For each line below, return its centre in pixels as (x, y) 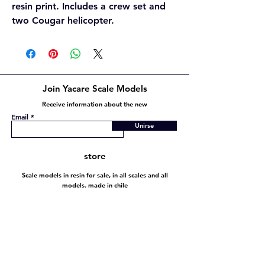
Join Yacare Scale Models (95, 88)
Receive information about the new (95, 104)
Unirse (144, 125)
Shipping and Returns (94, 234)
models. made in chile (95, 185)
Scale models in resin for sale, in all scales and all (95, 175)
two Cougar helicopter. (63, 20)
